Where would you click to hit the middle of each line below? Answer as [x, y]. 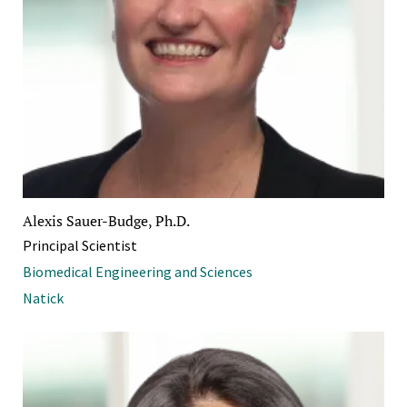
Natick [43, 298]
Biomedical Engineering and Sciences [138, 272]
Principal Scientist [80, 246]
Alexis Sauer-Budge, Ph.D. [106, 221]
